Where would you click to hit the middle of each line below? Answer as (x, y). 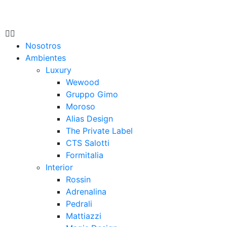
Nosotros (43, 46)
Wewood (83, 82)
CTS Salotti (88, 143)
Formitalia (85, 155)
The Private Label (99, 131)
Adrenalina (86, 192)
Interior (59, 167)
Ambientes (46, 58)
